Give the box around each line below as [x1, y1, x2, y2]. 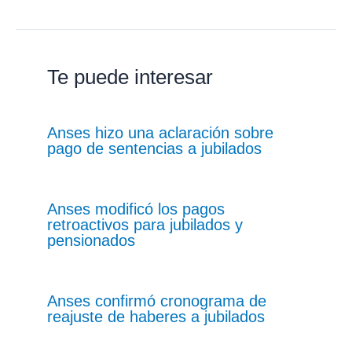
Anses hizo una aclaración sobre [47, 124, 273, 142]
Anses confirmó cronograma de [47, 292, 266, 310]
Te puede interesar [47, 65, 213, 90]
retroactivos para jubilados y [47, 216, 243, 234]
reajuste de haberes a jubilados [47, 308, 265, 326]
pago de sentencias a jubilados [47, 140, 262, 158]
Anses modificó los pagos [47, 200, 225, 218]
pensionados [47, 232, 135, 250]
